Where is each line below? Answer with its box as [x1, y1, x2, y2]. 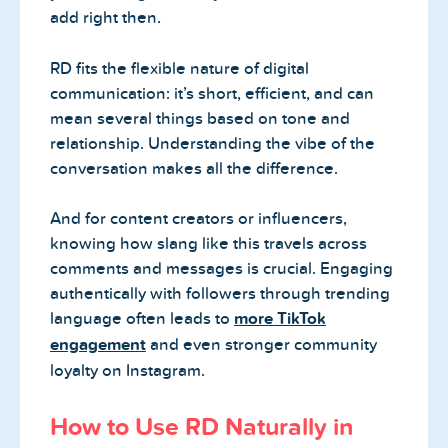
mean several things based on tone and [50, 108, 350, 128]
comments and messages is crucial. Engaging [50, 259, 393, 279]
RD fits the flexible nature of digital [50, 58, 309, 78]
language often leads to [50, 309, 230, 329]
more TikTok [234, 309, 326, 329]
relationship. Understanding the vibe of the [50, 133, 375, 153]
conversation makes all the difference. [50, 158, 338, 178]
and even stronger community [146, 335, 377, 355]
